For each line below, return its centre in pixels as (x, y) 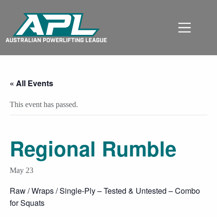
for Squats (27, 203)
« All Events (31, 83)
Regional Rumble (93, 148)
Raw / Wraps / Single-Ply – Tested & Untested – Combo (105, 191)
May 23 (22, 170)
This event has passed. (44, 104)
